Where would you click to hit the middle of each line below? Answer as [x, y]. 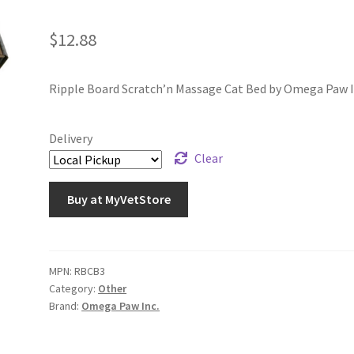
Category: [74, 288]
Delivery [71, 139]
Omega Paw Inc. [121, 305]
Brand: [66, 305]
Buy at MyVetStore [119, 200]
